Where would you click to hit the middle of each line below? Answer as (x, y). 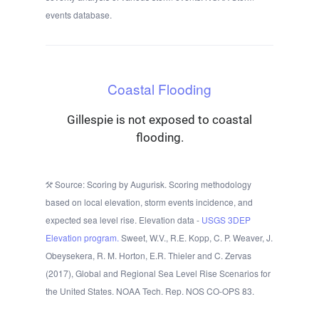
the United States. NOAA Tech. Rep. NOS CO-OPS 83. (150, 291)
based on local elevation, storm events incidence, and (149, 202)
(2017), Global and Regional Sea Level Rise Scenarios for (158, 273)
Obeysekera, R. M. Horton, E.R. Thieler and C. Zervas (148, 256)
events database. (79, 15)
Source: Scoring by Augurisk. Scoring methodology (152, 184)
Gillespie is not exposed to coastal (159, 120)
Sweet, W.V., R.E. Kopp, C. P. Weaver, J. (196, 238)
